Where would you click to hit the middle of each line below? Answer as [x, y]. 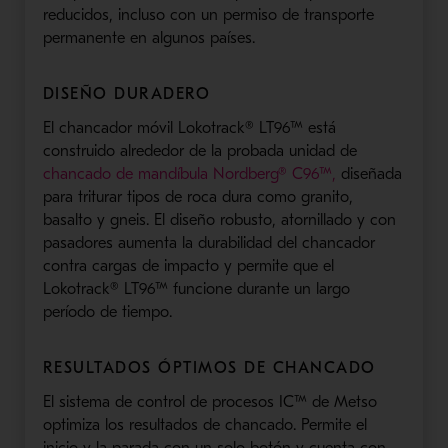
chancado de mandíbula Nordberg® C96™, [189, 173]
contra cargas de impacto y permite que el [188, 265]
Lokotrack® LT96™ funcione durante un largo [196, 288]
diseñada [368, 173]
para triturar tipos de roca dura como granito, [197, 196]
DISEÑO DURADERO [126, 93]
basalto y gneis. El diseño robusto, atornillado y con [219, 219]
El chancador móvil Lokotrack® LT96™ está [189, 127]
